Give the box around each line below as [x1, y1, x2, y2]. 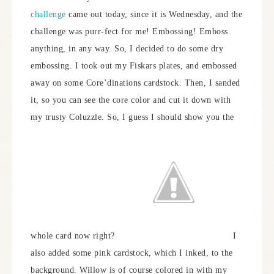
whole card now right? [31, 231, 117, 240]
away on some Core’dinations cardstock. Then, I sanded [31, 78, 240, 87]
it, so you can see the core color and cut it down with [31, 95, 231, 105]
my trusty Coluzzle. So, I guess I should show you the [31, 113, 234, 122]
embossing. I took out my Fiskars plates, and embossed [31, 61, 237, 70]
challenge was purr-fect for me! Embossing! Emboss [31, 27, 228, 36]
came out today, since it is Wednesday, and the [65, 10, 242, 19]
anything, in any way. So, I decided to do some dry [31, 44, 223, 53]
